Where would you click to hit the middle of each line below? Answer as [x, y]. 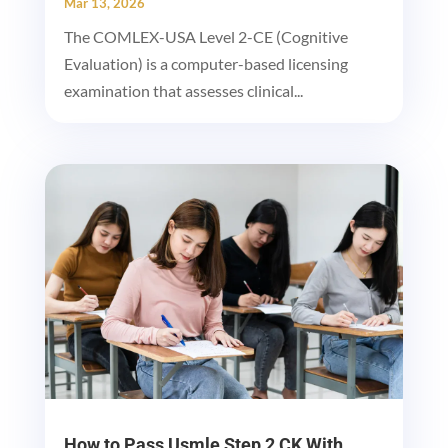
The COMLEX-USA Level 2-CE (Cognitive [205, 36]
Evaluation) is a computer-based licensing [205, 63]
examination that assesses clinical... [183, 90]
